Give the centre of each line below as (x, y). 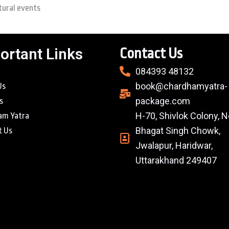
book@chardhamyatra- (182, 86)
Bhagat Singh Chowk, (178, 131)
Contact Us (151, 54)
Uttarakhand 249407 (176, 160)
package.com (163, 101)
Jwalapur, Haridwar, (174, 145)
